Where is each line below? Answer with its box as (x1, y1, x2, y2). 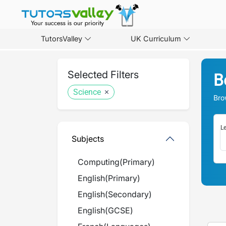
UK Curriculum (130, 34, 181, 43)
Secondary (108, 189, 149, 199)
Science (73, 87, 101, 97)
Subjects (72, 133, 104, 144)
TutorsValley (40, 34, 82, 43)
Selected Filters (68, 69, 139, 81)
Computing (78, 157, 120, 167)
